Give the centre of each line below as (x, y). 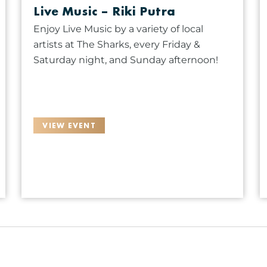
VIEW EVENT (69, 125)
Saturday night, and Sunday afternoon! (126, 60)
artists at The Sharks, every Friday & (117, 44)
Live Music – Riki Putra (105, 11)
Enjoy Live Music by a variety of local (119, 29)
